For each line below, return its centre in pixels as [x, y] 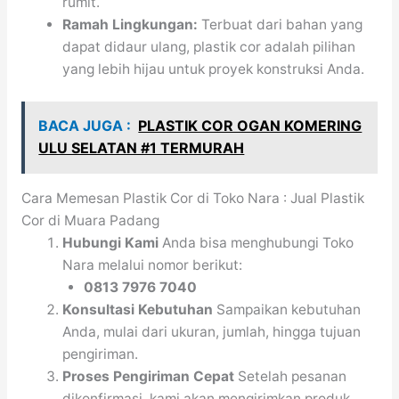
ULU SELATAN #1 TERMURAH [142, 148]
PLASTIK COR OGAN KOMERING [250, 126]
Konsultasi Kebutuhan [138, 310]
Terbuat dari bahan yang [281, 25]
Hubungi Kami [111, 243]
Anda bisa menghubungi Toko [256, 243]
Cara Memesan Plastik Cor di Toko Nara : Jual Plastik [192, 199]
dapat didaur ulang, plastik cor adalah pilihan [209, 47]
